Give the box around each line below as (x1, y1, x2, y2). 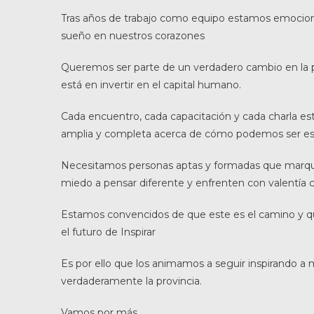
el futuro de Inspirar (61, 226, 156, 238)
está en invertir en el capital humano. (61, 78, 241, 91)
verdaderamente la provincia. (61, 275, 202, 287)
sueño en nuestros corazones (61, 29, 205, 42)
